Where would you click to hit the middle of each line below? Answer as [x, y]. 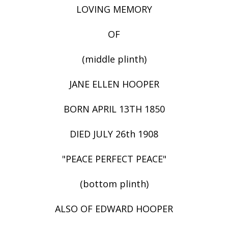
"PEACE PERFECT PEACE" [114, 159]
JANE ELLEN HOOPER [114, 84]
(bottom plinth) [114, 184]
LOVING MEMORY [114, 9]
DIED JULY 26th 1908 [114, 134]
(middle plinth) [114, 59]
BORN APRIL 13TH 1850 [114, 109]
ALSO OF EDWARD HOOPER [114, 209]
